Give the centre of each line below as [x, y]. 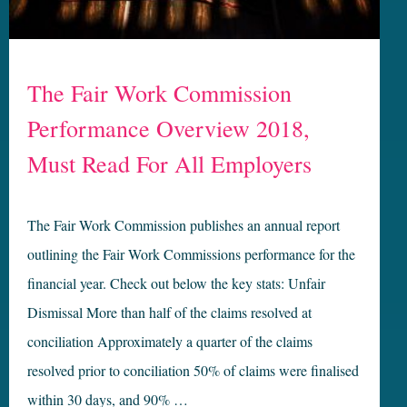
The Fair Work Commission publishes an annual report [184, 224]
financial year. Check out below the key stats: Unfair [176, 283]
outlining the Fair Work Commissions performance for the [191, 253]
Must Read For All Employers [169, 163]
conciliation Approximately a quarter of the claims [170, 341]
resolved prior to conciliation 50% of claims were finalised [193, 370]
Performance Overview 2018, [169, 128]
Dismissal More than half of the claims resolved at [169, 312]
